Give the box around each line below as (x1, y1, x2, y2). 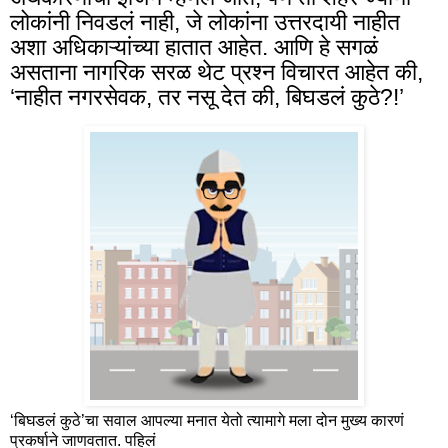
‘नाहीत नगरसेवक (10, 84, 146, 111)
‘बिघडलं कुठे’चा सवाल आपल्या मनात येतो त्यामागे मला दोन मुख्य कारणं (10, 411, 404, 429)
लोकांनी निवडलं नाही (10, 9, 174, 36)
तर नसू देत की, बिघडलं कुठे (152, 84, 380, 111)
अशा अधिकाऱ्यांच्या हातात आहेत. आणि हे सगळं (10, 34, 378, 61)
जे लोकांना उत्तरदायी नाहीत (180, 9, 400, 36)
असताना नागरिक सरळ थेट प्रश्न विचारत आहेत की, (10, 59, 423, 86)
